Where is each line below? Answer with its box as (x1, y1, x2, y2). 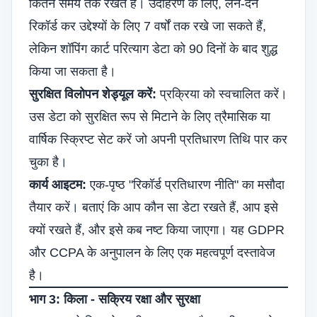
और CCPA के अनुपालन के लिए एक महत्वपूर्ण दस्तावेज (29, 246, 275, 260)
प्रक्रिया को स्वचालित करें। (156, 87, 287, 101)
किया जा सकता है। (29, 64, 116, 79)
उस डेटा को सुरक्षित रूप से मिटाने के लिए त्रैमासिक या (29, 110, 270, 124)
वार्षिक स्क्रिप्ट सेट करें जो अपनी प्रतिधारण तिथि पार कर (29, 132, 287, 146)
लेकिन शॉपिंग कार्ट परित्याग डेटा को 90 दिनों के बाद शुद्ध (29, 42, 277, 56)
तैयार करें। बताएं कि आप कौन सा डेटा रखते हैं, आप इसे (29, 200, 278, 214)
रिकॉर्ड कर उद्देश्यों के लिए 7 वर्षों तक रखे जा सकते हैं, (29, 19, 266, 33)
